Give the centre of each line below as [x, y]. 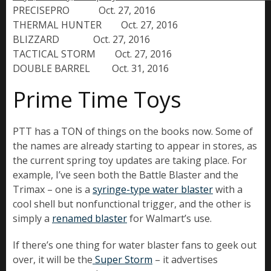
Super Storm [122, 260]
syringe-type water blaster [153, 190]
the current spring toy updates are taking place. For [130, 161]
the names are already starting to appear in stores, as [135, 146]
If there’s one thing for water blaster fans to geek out [135, 245]
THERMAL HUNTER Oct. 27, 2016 [95, 25]
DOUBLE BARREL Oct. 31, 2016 [91, 69]
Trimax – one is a [53, 190]
